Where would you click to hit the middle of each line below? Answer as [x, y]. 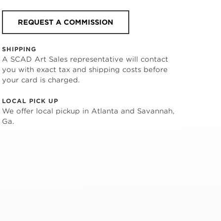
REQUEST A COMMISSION [66, 22]
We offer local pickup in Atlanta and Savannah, [88, 111]
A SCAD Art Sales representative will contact [85, 59]
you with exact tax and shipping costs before [85, 70]
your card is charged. [41, 80]
